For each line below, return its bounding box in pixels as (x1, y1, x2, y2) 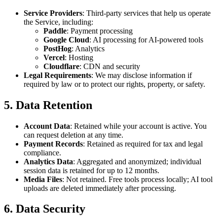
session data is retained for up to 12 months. (24, 166, 159, 175)
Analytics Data (24, 157, 73, 166)
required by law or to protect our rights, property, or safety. (24, 79, 205, 88)
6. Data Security (4, 202, 85, 216)
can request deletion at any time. (24, 130, 123, 139)
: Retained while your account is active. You (70, 121, 207, 130)
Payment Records (24, 139, 83, 148)
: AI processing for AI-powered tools (89, 35, 203, 44)
